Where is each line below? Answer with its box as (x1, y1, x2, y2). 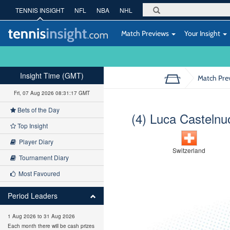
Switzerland (172, 146, 206, 155)
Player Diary (16, 137, 53, 146)
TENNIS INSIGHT (15, 6, 64, 14)
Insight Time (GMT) (20, 70, 84, 81)
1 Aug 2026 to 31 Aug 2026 (8, 213, 75, 220)
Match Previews (120, 29, 170, 37)
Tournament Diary (16, 153, 69, 162)
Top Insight (16, 121, 48, 130)
